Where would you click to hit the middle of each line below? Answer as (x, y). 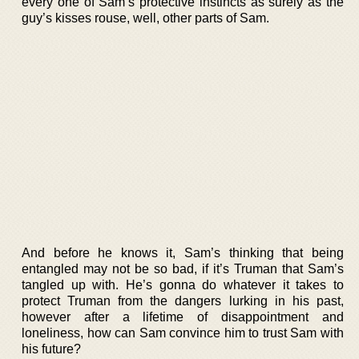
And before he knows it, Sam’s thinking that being (183, 252)
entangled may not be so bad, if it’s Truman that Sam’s (183, 268)
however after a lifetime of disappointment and (183, 317)
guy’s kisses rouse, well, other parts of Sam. (145, 18)
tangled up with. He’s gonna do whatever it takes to (183, 284)
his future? (51, 349)
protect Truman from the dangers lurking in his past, (183, 301)
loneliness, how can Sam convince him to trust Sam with (183, 333)
